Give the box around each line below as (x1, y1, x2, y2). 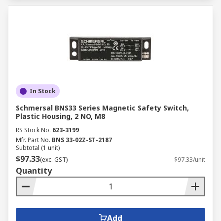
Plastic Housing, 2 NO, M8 (16, 111, 105, 121)
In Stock (30, 87, 56, 95)
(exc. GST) (40, 155, 68, 164)
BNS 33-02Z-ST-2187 (52, 136, 112, 144)
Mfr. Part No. (16, 136, 50, 144)
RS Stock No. (16, 126, 51, 134)
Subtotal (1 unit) (16, 144, 60, 152)
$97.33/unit (174, 155, 205, 164)
